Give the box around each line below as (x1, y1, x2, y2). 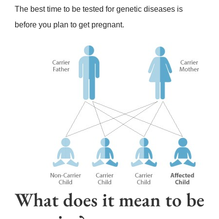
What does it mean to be (14, 187, 204, 213)
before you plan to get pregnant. (14, 21, 124, 29)
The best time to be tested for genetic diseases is (14, 5, 183, 14)
